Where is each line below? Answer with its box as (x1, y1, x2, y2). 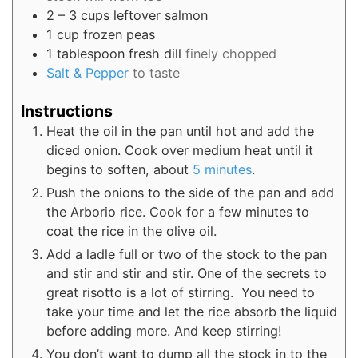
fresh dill (129, 46, 181, 62)
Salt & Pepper (46, 65, 129, 82)
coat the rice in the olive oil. (46, 222, 217, 239)
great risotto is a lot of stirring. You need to (46, 284, 315, 300)
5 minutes (193, 161, 252, 177)
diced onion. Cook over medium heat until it (46, 141, 313, 158)
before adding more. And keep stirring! (46, 322, 282, 339)
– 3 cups (58, 7, 113, 24)
